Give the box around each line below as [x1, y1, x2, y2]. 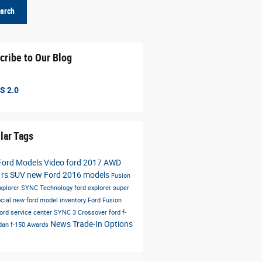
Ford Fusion [87, 196, 122, 204]
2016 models [62, 170, 111, 180]
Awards [26, 220, 50, 229]
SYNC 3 [53, 208, 78, 216]
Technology [39, 184, 74, 192]
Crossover [77, 208, 109, 216]
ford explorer [74, 184, 113, 192]
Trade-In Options [72, 219, 133, 229]
